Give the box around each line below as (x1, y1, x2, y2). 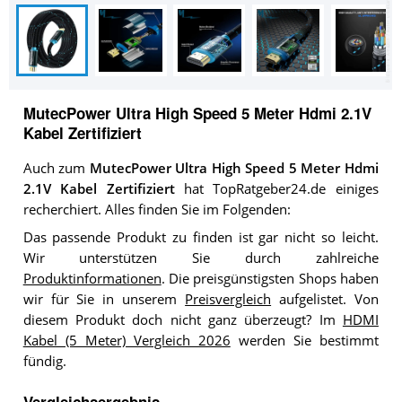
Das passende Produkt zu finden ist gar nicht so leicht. (22, 228, 379, 246)
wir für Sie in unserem (22, 290, 186, 308)
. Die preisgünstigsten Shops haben (161, 269, 379, 287)
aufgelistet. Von (271, 290, 379, 308)
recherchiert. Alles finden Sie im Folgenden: (22, 201, 291, 219)
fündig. (22, 352, 66, 370)
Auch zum (22, 160, 90, 178)
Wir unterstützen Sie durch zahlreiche (22, 249, 379, 267)
